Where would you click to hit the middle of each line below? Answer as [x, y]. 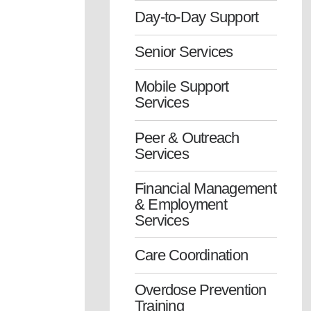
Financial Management [205, 188]
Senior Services [184, 52]
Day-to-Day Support [197, 17]
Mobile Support [182, 87]
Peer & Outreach [187, 137]
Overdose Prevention [201, 290]
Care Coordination [192, 255]
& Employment [181, 204]
